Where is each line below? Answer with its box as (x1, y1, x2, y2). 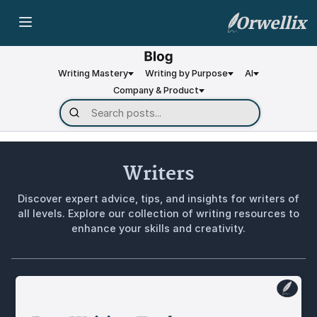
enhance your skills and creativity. (71, 221, 246, 234)
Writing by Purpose (145, 67, 228, 79)
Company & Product (113, 85, 199, 96)
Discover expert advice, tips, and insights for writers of (18, 192, 299, 204)
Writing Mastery (58, 67, 128, 79)
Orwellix (236, 13, 306, 34)
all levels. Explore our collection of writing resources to (18, 207, 299, 219)
